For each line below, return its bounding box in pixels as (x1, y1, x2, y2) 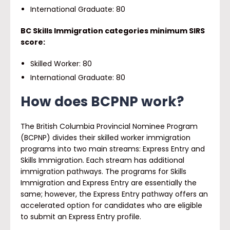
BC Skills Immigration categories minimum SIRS (21, 26, 205, 36)
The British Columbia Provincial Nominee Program (21, 121, 198, 131)
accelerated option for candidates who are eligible (21, 200, 202, 210)
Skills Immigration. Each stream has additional (21, 155, 184, 165)
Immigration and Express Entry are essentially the (21, 178, 197, 188)
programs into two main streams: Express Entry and (21, 144, 205, 154)
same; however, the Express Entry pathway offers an (21, 189, 208, 199)
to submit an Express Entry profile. (21, 212, 141, 222)
